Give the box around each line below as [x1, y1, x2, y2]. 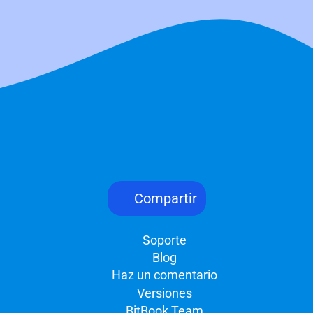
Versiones [133, 285, 192, 300]
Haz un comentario [108, 268, 217, 283]
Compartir [130, 189, 197, 207]
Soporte [139, 232, 187, 247]
